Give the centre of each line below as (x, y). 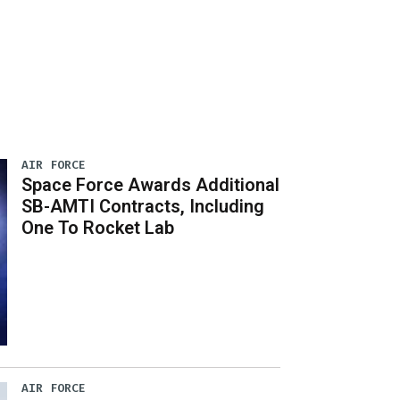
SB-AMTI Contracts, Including (143, 206)
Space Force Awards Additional (151, 184)
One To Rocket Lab (98, 227)
